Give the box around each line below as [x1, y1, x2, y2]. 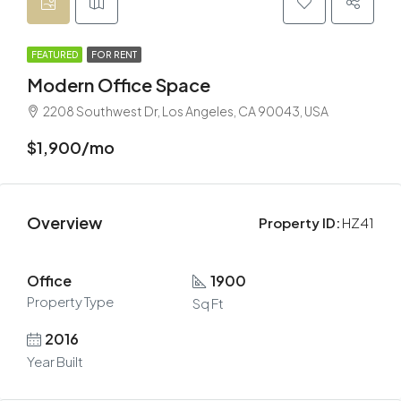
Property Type [27, 293, 114, 310]
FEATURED [31, 49, 78, 60]
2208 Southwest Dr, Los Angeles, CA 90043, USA [43, 103, 328, 119]
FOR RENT [91, 49, 137, 60]
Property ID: [259, 214, 340, 231]
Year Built [27, 353, 83, 370]
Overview [27, 212, 102, 233]
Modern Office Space [27, 73, 210, 96]
